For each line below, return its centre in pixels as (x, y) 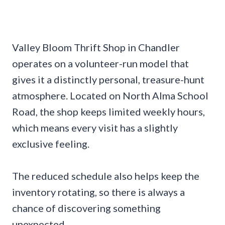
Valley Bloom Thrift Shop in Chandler (96, 47)
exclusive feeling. (51, 144)
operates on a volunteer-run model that (100, 64)
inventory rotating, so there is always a (98, 192)
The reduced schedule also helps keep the (106, 176)
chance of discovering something (86, 208)
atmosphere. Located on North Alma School (110, 96)
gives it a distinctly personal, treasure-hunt (108, 80)
